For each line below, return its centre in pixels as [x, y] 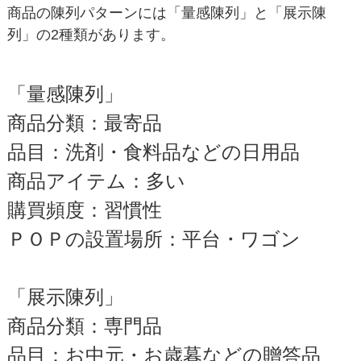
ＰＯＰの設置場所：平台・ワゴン [154, 239]
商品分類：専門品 [84, 326]
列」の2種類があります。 [91, 34]
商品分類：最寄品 [84, 122]
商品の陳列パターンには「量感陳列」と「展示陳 [166, 12]
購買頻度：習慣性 [84, 210]
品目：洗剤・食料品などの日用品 [153, 151]
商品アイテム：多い [96, 180]
